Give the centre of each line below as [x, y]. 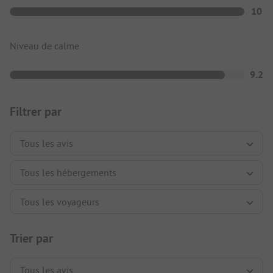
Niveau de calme [44, 46]
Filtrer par [36, 112]
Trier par [31, 239]
